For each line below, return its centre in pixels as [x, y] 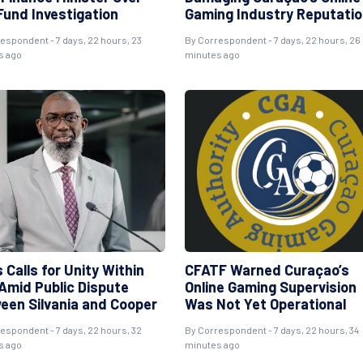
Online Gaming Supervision [270, 287]
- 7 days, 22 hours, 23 [95, 40]
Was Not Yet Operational [265, 304]
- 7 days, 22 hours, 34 [312, 330]
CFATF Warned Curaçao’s [267, 270]
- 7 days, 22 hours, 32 [95, 330]
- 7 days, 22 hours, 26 [313, 40]
